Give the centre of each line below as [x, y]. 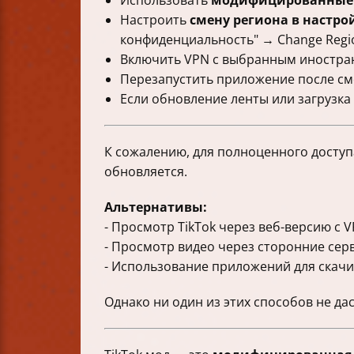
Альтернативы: [156, 207]
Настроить [155, 20]
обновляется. [146, 172]
